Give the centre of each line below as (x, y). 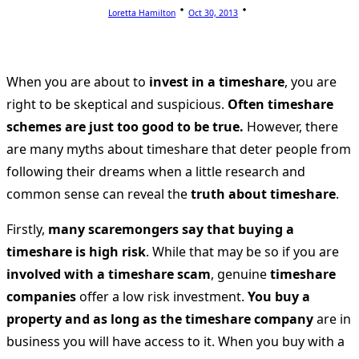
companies (41, 296)
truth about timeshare (263, 194)
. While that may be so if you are (242, 251)
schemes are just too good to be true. (125, 126)
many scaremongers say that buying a (169, 229)
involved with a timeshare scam (109, 274)
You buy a (277, 296)
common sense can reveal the (99, 194)
